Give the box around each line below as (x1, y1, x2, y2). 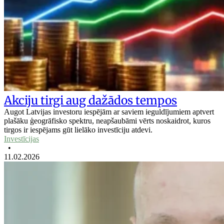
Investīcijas (4, 134, 39, 143)
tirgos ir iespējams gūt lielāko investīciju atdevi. (4, 125, 152, 134)
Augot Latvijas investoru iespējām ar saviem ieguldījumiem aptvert (4, 107, 214, 116)
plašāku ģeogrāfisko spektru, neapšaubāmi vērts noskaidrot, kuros (4, 116, 210, 125)
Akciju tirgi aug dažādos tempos (4, 92, 177, 107)
